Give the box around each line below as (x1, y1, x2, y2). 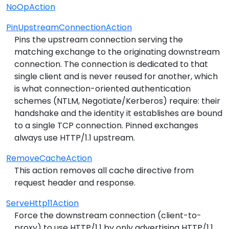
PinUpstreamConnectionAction (6, 21, 132, 33)
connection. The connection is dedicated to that (14, 58, 208, 70)
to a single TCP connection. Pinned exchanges (14, 119, 198, 131)
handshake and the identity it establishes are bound (14, 107, 222, 119)
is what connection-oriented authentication (14, 82, 191, 95)
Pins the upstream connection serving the (14, 33, 183, 45)
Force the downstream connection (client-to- (14, 209, 201, 221)
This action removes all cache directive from (14, 164, 194, 176)
